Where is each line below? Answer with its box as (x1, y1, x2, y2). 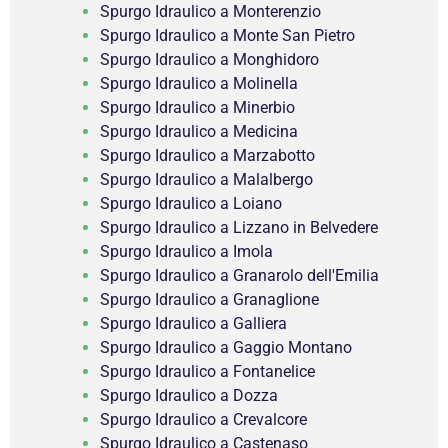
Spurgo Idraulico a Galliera (100, 314, 287, 334)
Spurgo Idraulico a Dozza (100, 386, 278, 406)
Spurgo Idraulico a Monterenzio (100, 2, 321, 22)
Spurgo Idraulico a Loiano (100, 194, 282, 214)
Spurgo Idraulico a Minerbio (100, 98, 295, 118)
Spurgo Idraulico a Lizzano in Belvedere (100, 218, 378, 238)
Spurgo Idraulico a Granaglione (100, 290, 319, 310)
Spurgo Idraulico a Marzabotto (100, 146, 315, 166)
